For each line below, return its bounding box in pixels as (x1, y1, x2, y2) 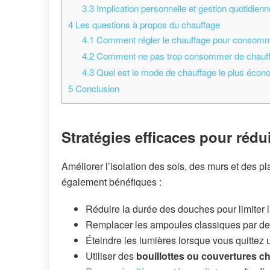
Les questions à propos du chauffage (73, 17, 220, 31)
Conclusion (73, 81, 119, 95)
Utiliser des (86, 249, 136, 263)
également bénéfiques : (61, 175, 162, 189)
